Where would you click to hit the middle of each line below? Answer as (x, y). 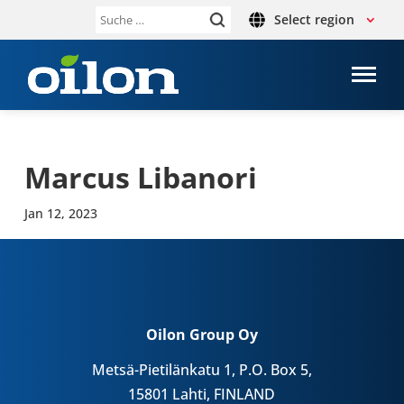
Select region (314, 19)
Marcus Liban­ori (140, 177)
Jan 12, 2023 (60, 213)
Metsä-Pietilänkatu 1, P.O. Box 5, (202, 369)
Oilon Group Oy (202, 334)
